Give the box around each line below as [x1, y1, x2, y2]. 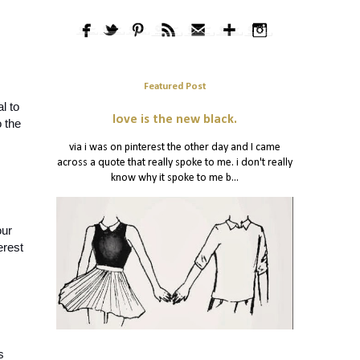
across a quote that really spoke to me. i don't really [56, 157, 292, 170]
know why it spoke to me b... [110, 172, 239, 185]
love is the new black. [112, 113, 237, 127]
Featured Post [143, 80, 206, 92]
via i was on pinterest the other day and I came [68, 141, 280, 154]
